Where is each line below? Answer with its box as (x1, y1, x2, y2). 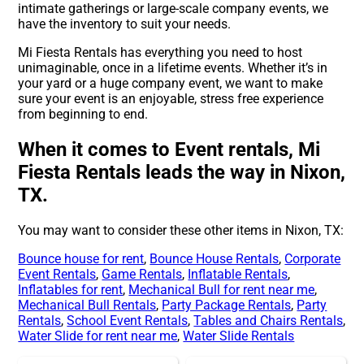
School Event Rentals (67, 313, 188, 329)
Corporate (284, 251, 341, 267)
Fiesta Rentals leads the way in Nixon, (18, 161, 346, 184)
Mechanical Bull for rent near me (128, 282, 315, 298)
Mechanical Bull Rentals (18, 297, 157, 314)
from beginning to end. (18, 106, 149, 123)
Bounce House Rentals (149, 251, 279, 267)
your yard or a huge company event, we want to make (18, 76, 323, 92)
